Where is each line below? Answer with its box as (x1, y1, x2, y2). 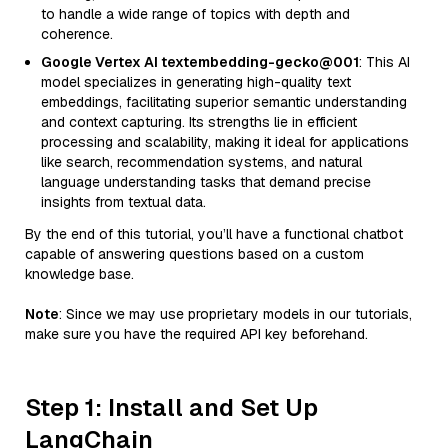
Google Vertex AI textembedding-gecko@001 (41, 53, 359, 71)
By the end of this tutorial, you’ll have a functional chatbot (25, 225, 403, 243)
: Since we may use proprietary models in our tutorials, (59, 305, 412, 323)
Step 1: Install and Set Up (25, 392, 318, 423)
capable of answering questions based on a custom (25, 245, 364, 263)
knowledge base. (25, 265, 134, 283)
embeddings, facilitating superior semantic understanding (41, 93, 407, 111)
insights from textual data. (41, 193, 206, 211)
